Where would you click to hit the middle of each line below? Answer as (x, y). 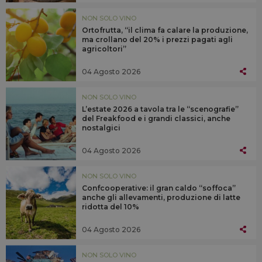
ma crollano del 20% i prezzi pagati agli (157, 40)
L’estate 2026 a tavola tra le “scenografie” (160, 109)
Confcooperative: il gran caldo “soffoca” (159, 188)
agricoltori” (104, 49)
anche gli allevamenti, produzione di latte (161, 198)
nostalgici (101, 128)
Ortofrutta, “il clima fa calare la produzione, (165, 30)
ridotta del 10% (111, 207)
